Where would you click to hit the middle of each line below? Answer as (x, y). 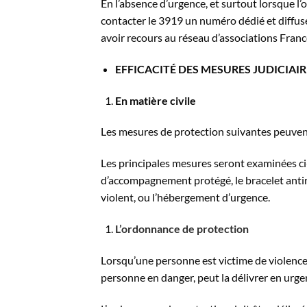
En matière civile (155, 100)
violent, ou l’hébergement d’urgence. (185, 197)
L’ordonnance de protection (182, 229)
